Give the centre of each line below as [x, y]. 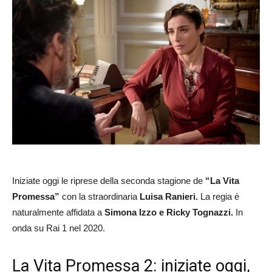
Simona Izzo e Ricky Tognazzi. [169, 212]
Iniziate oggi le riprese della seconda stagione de [109, 181]
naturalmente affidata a [58, 212]
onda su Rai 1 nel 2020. [59, 228]
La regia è [219, 197]
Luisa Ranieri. [169, 197]
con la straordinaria [100, 197]
